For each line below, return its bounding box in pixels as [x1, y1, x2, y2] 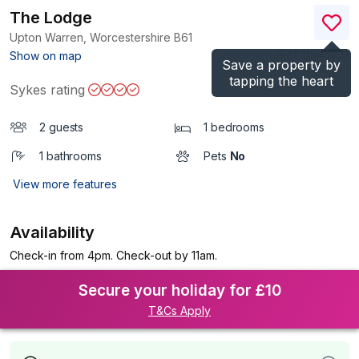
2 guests [39, 120, 84, 134]
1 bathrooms [39, 149, 102, 163]
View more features [13, 177, 117, 191]
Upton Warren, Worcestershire [10, 30, 174, 44]
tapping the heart [229, 73, 333, 89]
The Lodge [10, 8, 92, 27]
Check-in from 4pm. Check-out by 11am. [10, 248, 217, 262]
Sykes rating [10, 82, 85, 98]
